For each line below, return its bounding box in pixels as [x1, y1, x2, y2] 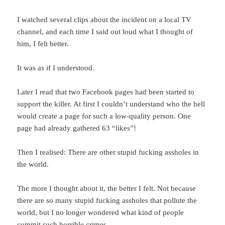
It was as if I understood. [17, 64, 95, 72]
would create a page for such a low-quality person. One [17, 112, 191, 121]
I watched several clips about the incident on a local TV [17, 16, 192, 24]
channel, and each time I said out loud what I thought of [17, 28, 193, 36]
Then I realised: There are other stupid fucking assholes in [17, 148, 199, 157]
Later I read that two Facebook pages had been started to [17, 88, 195, 96]
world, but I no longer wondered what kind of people [17, 208, 184, 217]
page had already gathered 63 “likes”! [17, 124, 137, 133]
